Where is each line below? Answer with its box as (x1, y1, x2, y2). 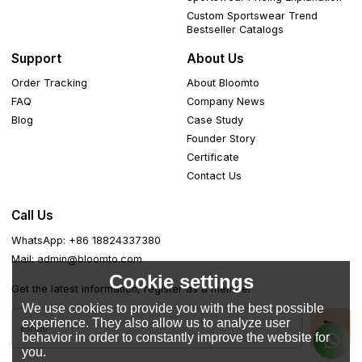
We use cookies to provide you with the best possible (22, 301, 325, 315)
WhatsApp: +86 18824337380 (11, 234, 162, 246)
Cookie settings (108, 270, 254, 293)
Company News (187, 95, 266, 108)
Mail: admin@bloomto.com (11, 252, 143, 265)
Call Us (11, 208, 54, 224)
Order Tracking (11, 77, 88, 90)
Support (11, 51, 62, 66)
